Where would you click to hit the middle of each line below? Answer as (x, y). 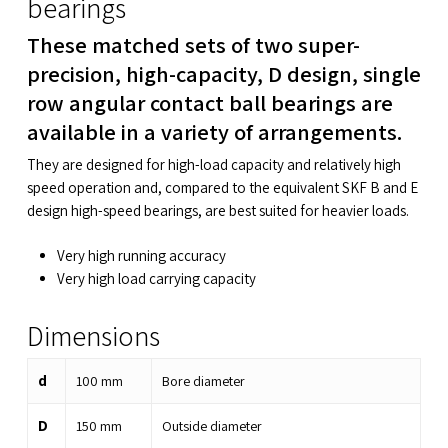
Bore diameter (203, 381)
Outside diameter (211, 426)
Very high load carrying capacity (156, 279)
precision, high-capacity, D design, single (223, 73)
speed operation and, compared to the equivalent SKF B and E (222, 187)
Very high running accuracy (141, 256)
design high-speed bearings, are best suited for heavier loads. (217, 210)
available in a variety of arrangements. (214, 131)
